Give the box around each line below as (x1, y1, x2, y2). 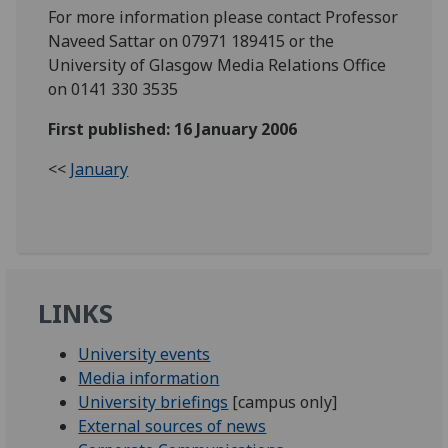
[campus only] (228, 390, 338, 413)
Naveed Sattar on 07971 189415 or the (48, 29, 335, 52)
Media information (78, 366, 220, 389)
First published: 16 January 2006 (48, 117, 298, 140)
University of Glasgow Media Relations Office (48, 53, 387, 76)
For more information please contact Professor (48, 5, 399, 28)
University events (78, 342, 211, 365)
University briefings (78, 390, 229, 413)
